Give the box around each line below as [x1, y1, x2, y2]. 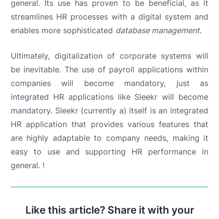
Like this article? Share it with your [25, 203, 194, 216]
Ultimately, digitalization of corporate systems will [11, 50, 208, 61]
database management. [115, 25, 201, 35]
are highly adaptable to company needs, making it [11, 132, 208, 143]
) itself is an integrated [123, 105, 209, 115]
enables [11, 25, 42, 35]
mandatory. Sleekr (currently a [11, 105, 124, 115]
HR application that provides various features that [11, 119, 208, 129]
